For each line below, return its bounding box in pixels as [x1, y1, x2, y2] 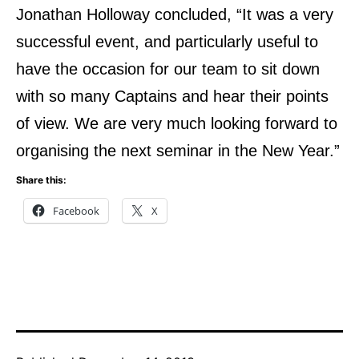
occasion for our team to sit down [83, 60, 320, 79]
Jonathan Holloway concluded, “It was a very [16, 6, 333, 24]
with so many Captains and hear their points [16, 87, 329, 106]
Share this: [16, 174, 67, 187]
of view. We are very [16, 115, 167, 133]
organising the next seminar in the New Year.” [16, 142, 340, 160]
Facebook [53, 204, 99, 219]
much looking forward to [167, 115, 337, 133]
